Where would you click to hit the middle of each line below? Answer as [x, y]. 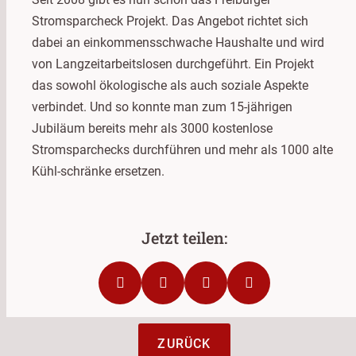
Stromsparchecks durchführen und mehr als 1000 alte [182, 149]
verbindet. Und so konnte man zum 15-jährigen [162, 106]
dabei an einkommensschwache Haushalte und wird [178, 42]
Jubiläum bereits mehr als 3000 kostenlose [152, 128]
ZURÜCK [184, 343]
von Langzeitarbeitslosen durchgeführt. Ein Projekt [173, 64]
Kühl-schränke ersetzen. [98, 171]
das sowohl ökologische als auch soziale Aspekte [170, 85]
